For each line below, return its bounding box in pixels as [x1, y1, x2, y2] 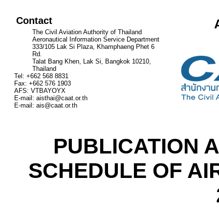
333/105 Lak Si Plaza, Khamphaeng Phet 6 [32, 43, 154, 50]
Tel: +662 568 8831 [14, 72, 68, 80]
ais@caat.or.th [36, 102, 77, 109]
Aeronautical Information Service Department [32, 36, 159, 43]
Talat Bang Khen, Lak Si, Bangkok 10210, [32, 58, 151, 65]
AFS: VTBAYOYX [14, 87, 66, 94]
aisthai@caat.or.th [36, 94, 88, 102]
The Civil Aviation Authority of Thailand [32, 28, 142, 36]
